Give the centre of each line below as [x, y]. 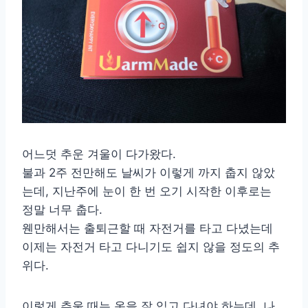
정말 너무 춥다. [62, 210]
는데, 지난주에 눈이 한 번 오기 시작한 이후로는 [147, 191]
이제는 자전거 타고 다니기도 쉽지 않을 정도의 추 [151, 247]
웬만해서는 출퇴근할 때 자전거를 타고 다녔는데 [147, 229]
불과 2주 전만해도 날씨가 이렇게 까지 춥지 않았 [148, 173]
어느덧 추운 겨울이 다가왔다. [99, 154]
